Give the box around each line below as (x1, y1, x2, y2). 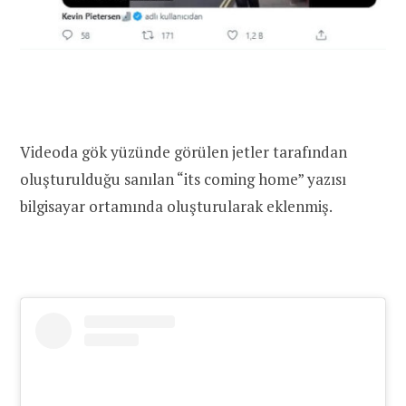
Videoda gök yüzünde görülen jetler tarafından (20, 140, 347, 162)
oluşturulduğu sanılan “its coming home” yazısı (20, 168, 346, 189)
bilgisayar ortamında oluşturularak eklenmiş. (20, 195, 333, 217)
